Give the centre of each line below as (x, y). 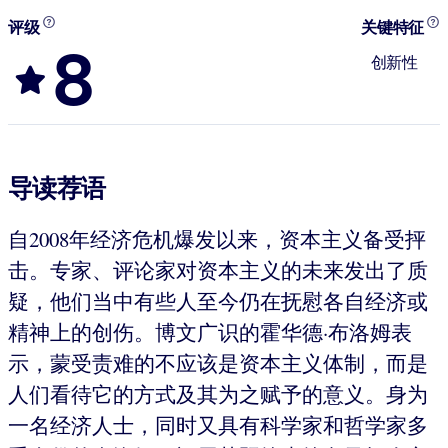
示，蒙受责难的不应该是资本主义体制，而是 (218, 362)
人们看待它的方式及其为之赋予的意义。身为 (218, 393)
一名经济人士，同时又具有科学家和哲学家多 (218, 424)
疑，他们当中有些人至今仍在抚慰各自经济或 (218, 300)
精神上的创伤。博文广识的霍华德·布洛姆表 (210, 331)
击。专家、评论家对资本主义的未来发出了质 (218, 269)
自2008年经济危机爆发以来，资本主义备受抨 (217, 238)
